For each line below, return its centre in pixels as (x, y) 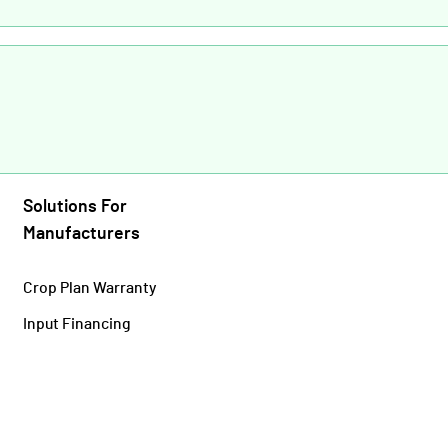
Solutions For (74, 205)
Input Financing (76, 323)
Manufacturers (81, 232)
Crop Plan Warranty (89, 287)
